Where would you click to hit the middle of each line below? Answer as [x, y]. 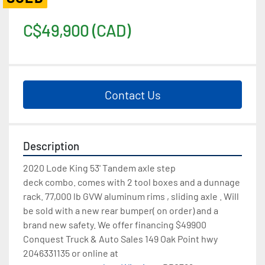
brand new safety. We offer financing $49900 [115, 224]
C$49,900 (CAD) [77, 30]
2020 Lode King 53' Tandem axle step [99, 167]
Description [51, 146]
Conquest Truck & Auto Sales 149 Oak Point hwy [120, 238]
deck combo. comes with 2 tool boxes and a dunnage [132, 182]
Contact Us [132, 94]
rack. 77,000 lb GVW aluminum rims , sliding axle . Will [131, 196]
